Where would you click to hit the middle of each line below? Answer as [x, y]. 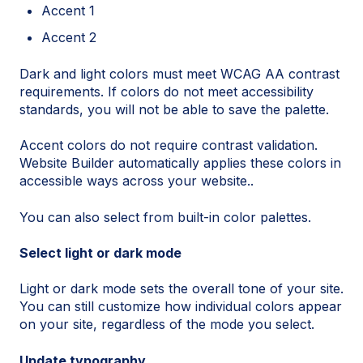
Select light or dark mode [100, 252]
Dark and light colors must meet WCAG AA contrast [179, 73]
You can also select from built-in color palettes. [165, 217]
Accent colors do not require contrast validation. [169, 145]
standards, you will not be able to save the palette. [174, 109]
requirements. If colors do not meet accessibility [167, 91]
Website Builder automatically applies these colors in [180, 163]
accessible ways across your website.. [137, 181]
